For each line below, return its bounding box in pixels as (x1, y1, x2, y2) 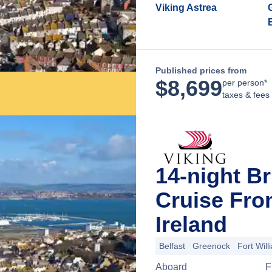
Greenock (192, 241, 230, 251)
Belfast (159, 241, 185, 251)
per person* (222, 78, 267, 87)
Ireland (155, 212, 227, 237)
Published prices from (155, 66, 246, 75)
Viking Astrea (155, 2, 217, 13)
